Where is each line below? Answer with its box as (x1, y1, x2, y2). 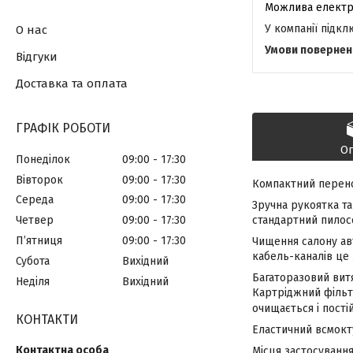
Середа (16, 193, 54, 207)
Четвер (16, 214, 54, 228)
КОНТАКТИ (16, 311, 78, 327)
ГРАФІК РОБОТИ (16, 121, 110, 136)
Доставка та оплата (16, 76, 128, 91)
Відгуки (16, 50, 58, 64)
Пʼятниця (16, 234, 62, 248)
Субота (16, 254, 50, 268)
